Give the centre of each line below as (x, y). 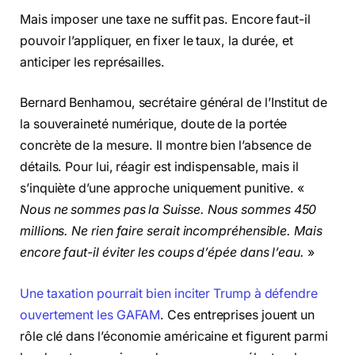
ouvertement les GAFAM (90, 315)
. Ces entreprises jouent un (238, 315)
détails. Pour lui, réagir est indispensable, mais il (159, 167)
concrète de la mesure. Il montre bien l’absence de (166, 146)
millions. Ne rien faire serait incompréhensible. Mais (171, 231)
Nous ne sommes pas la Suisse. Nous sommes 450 (168, 210)
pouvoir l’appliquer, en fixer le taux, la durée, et (157, 40)
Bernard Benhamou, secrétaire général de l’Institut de (174, 103)
